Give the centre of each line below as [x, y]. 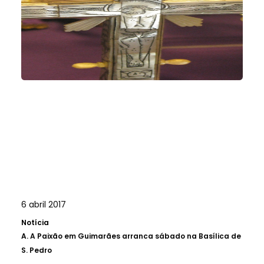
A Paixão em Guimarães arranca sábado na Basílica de [136, 236]
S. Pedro [37, 250]
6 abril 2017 [44, 204]
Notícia [35, 222]
